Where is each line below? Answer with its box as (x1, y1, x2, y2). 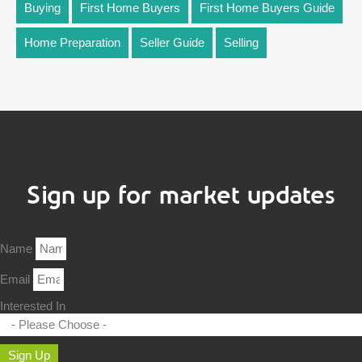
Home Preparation (24, 36, 120, 49)
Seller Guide (140, 36, 204, 49)
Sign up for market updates (26, 181, 336, 209)
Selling (224, 36, 259, 49)
